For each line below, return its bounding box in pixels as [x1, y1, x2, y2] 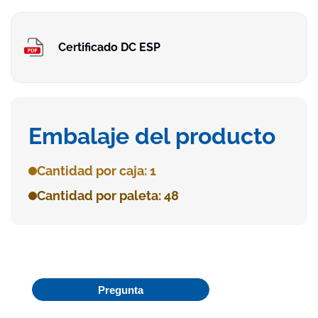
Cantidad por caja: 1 [37, 163, 156, 179]
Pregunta [98, 283, 143, 296]
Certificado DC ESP [58, 40, 160, 54]
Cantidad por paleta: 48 [37, 188, 179, 204]
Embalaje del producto [28, 123, 275, 150]
